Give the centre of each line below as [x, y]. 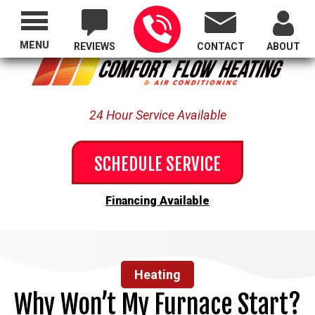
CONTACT [220, 46]
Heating [157, 274]
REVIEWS [94, 46]
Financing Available [157, 200]
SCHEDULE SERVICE [157, 164]
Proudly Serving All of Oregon [157, 19]
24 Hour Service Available [157, 115]
